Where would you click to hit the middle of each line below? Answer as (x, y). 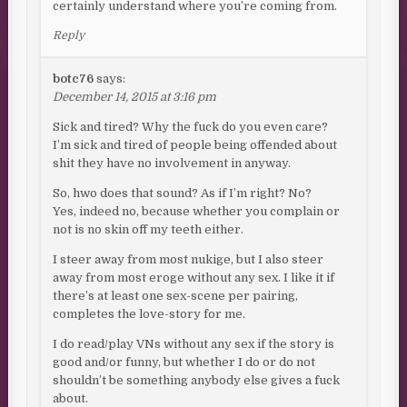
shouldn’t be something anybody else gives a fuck (197, 381)
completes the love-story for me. (149, 314)
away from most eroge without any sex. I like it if (194, 278)
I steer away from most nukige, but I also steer (189, 260)
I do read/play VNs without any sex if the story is (194, 344)
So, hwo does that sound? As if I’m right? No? (183, 194)
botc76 (74, 79)
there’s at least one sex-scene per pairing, (176, 296)
